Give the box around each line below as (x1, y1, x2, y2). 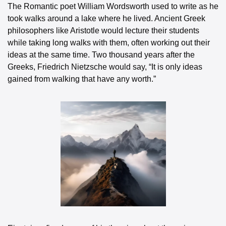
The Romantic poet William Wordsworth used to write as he (8, 2, 218, 11)
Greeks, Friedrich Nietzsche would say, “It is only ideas (8, 63, 202, 71)
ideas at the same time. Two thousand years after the (8, 50, 195, 59)
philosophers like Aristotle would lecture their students (8, 26, 199, 35)
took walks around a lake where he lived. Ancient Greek (8, 14, 205, 23)
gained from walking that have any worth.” (8, 75, 156, 83)
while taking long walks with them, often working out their (8, 38, 210, 47)
